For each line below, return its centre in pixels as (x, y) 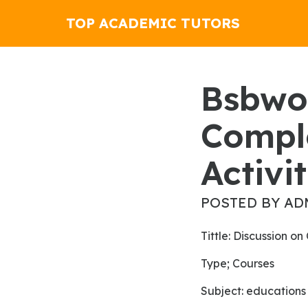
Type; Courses (241, 263)
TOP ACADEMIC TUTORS (153, 23)
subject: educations (257, 291)
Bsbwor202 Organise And (212, 98)
